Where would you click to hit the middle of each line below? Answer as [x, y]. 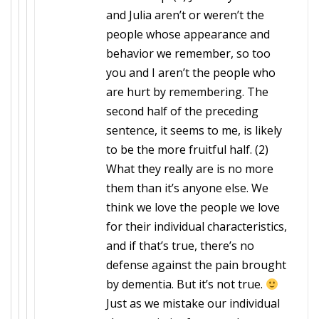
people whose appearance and [188, 34]
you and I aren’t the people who [191, 73]
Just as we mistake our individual [193, 303]
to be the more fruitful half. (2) [187, 150]
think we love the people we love [193, 207]
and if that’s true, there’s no [180, 246]
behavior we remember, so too [188, 53]
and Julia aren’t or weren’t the [185, 15]
